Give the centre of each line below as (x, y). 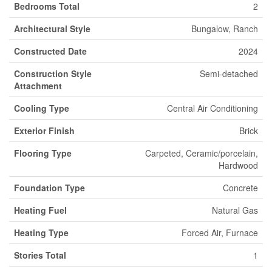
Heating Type (41, 233)
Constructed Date (50, 51)
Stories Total (40, 255)
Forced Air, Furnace (220, 233)
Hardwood (238, 165)
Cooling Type (42, 108)
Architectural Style (52, 29)
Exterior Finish (44, 131)
